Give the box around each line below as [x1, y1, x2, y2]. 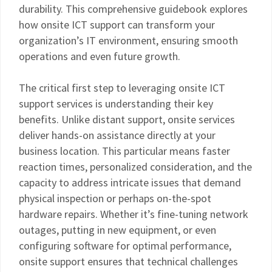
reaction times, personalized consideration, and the [19, 160, 252, 174]
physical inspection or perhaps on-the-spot [19, 191, 211, 205]
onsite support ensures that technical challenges [19, 254, 238, 268]
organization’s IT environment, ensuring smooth [19, 33, 238, 47]
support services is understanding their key [19, 97, 213, 110]
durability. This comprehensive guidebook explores [19, 2, 248, 16]
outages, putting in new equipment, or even [19, 223, 216, 237]
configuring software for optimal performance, [19, 239, 231, 253]
